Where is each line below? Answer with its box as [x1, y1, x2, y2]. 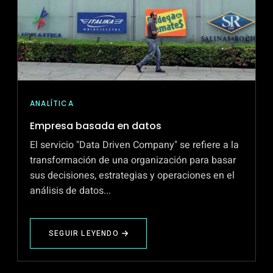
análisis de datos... [30, 183, 111, 199]
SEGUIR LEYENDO [49, 228, 119, 239]
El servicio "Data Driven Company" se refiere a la [30, 138, 239, 153]
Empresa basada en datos [30, 119, 161, 133]
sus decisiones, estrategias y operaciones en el [30, 168, 235, 183]
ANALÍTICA [30, 98, 74, 109]
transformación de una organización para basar [30, 153, 236, 168]
